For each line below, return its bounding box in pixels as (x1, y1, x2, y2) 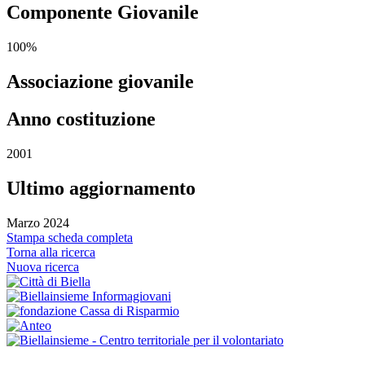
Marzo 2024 (7, 216, 69, 231)
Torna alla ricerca (7, 245, 95, 260)
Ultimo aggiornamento (7, 178, 196, 200)
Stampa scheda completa (7, 231, 133, 245)
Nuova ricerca (7, 260, 79, 275)
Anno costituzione (7, 108, 156, 130)
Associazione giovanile (7, 70, 194, 92)
